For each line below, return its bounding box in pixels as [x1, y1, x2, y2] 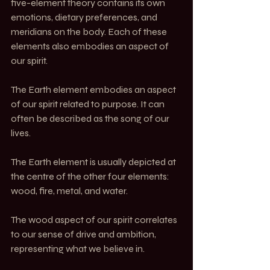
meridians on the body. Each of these [11, 25, 169, 37]
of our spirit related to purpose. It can [11, 98, 166, 110]
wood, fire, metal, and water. [11, 184, 128, 196]
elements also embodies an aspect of [11, 40, 171, 52]
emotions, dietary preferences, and [11, 11, 159, 23]
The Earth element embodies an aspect [11, 83, 178, 95]
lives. [11, 127, 31, 139]
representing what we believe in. [11, 242, 145, 254]
